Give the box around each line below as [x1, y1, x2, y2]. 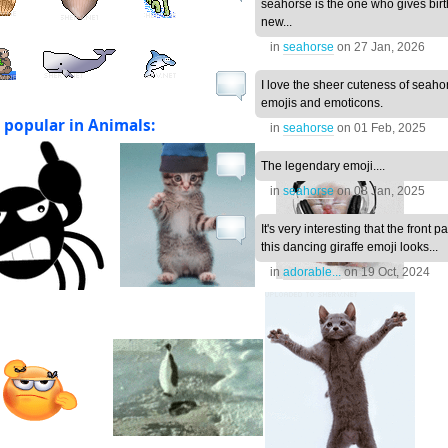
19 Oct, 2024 [360, 265, 430, 280]
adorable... [282, 265, 341, 280]
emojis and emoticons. [260, 96, 383, 111]
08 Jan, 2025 [353, 184, 425, 199]
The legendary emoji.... [260, 159, 385, 174]
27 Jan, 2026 [353, 40, 425, 55]
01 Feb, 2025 [353, 121, 426, 136]
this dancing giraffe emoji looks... [260, 240, 438, 255]
